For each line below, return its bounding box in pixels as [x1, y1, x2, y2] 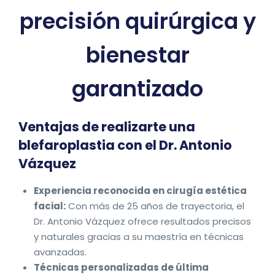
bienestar [85, 40, 190, 71]
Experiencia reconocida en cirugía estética [34, 184, 247, 198]
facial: [34, 199, 66, 213]
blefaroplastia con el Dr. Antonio [18, 136, 232, 155]
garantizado [72, 74, 203, 104]
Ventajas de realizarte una [18, 118, 195, 136]
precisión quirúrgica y [19, 6, 256, 37]
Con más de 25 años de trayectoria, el [66, 199, 244, 213]
